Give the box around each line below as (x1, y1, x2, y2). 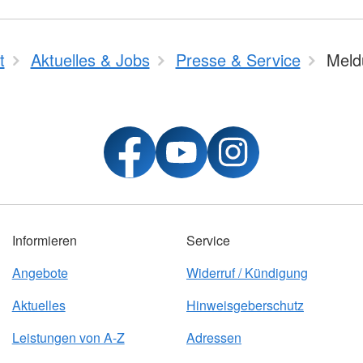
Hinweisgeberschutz (186, 296, 304, 315)
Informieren (11, 231, 77, 250)
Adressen (186, 328, 241, 348)
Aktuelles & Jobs (30, 48, 150, 72)
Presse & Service (175, 48, 301, 72)
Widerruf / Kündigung (186, 263, 308, 283)
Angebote (11, 263, 68, 283)
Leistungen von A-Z (11, 328, 125, 348)
